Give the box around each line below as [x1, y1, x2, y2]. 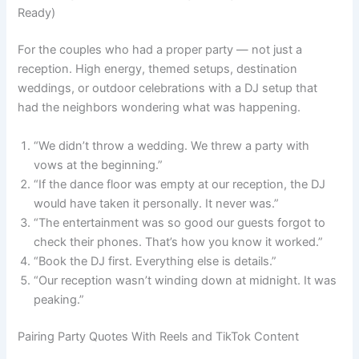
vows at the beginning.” [34, 157, 163, 172]
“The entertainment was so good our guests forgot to [34, 215, 326, 230]
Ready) [18, 6, 56, 21]
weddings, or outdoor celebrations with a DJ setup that [18, 81, 318, 96]
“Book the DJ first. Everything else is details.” [34, 253, 277, 268]
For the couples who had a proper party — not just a [18, 42, 303, 58]
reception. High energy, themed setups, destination [18, 62, 298, 77]
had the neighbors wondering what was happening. [18, 100, 301, 115]
